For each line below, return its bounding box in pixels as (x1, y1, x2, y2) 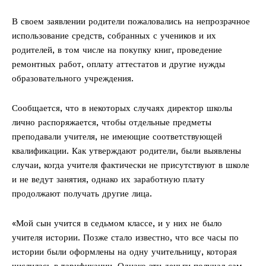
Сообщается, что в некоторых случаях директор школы (12, 102, 232, 113)
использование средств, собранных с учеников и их (12, 30, 216, 41)
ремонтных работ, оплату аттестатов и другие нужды (12, 58, 225, 69)
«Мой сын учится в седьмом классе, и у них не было (12, 217, 222, 229)
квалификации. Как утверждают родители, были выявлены (12, 145, 241, 156)
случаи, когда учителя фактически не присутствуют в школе (12, 159, 249, 170)
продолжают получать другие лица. (12, 188, 152, 199)
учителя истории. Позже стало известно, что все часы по (12, 232, 239, 243)
